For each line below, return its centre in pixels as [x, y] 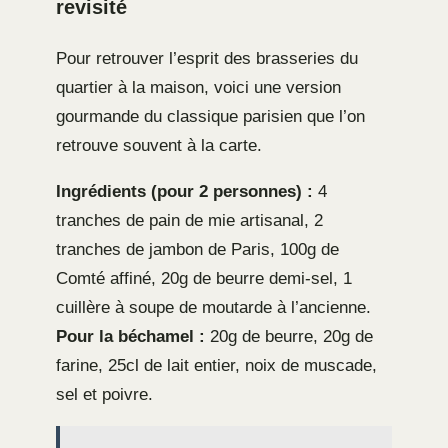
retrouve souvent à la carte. [159, 145]
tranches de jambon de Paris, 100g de [197, 249]
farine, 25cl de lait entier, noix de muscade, [216, 365]
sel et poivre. [104, 394]
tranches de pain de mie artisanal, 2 [189, 220]
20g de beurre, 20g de [289, 336]
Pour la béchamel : [130, 336]
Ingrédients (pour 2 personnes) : [184, 191]
